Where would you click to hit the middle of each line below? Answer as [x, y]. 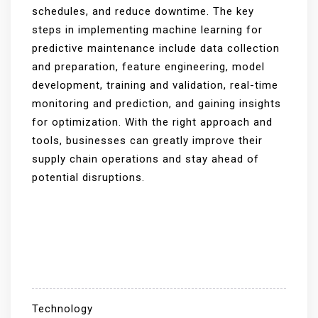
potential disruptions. [88, 177]
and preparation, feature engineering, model [148, 67]
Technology [62, 309]
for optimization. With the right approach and [152, 122]
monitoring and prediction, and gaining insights [157, 104]
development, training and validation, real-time [155, 85]
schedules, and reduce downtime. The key [143, 11]
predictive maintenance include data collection [156, 48]
